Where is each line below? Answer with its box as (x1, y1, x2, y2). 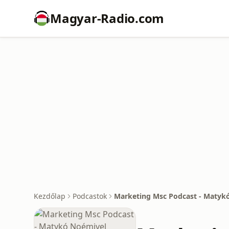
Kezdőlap (34, 191, 65, 201)
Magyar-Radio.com (50, 10, 165, 27)
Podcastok (73, 191, 107, 201)
